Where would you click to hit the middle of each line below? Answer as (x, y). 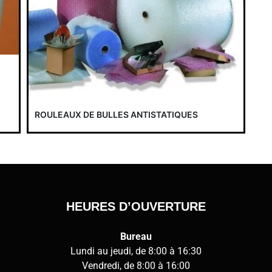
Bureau (136, 237)
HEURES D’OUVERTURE (136, 207)
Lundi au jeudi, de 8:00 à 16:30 (136, 251)
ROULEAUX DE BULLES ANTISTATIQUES (116, 115)
